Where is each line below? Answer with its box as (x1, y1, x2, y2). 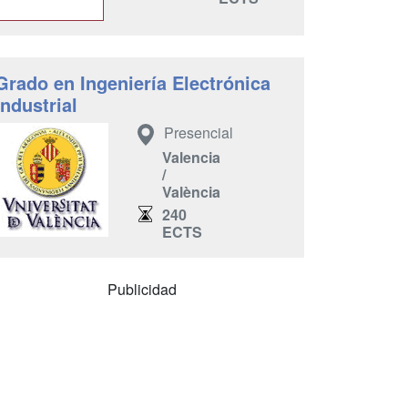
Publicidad (107, 278, 177, 300)
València (162, 180, 220, 202)
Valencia (162, 146, 220, 168)
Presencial (164, 122, 233, 143)
